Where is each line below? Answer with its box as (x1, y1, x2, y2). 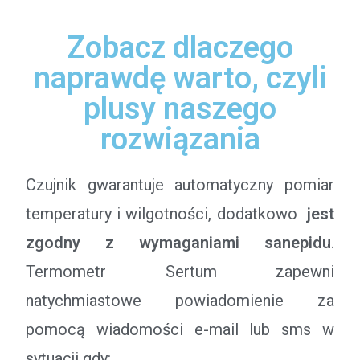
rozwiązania (100, 121, 260, 157)
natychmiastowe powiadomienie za (26, 291, 334, 310)
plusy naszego (84, 91, 276, 126)
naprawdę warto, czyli (33, 60, 327, 96)
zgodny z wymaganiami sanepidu (26, 233, 331, 252)
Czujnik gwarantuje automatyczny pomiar (26, 175, 334, 194)
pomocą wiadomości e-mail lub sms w (26, 320, 334, 339)
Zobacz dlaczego (67, 30, 293, 65)
